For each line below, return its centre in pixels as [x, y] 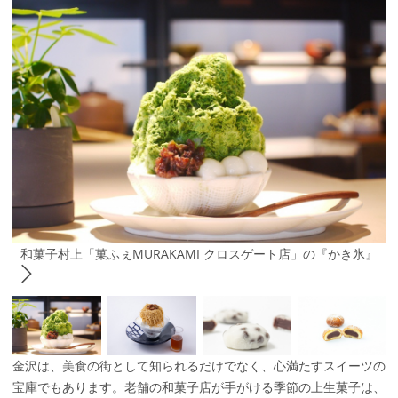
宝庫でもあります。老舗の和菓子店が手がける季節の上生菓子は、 [199, 386]
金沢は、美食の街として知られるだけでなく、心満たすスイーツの [199, 365]
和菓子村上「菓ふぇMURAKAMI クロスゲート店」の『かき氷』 [199, 253]
